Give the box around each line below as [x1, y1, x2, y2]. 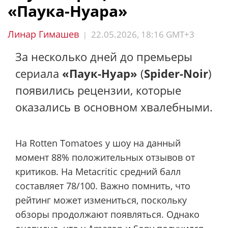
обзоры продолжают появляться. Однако [15, 208, 199, 220]
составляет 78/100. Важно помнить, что [15, 179, 190, 192]
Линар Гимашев [8, 28, 79, 40]
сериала [15, 66, 62, 81]
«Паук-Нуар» [62, 66, 137, 81]
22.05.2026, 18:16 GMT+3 [91, 28, 194, 40]
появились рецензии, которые [15, 82, 181, 98]
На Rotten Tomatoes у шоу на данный [15, 136, 181, 149]
